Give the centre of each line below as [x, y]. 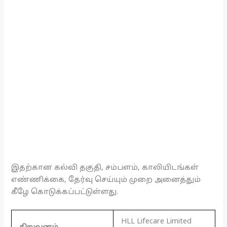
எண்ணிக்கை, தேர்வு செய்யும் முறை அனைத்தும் [106, 180]
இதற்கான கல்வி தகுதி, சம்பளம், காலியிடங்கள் [105, 168]
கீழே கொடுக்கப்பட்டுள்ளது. [65, 192]
